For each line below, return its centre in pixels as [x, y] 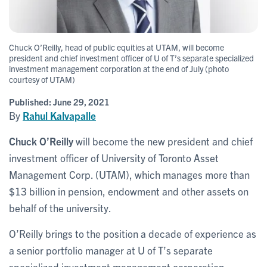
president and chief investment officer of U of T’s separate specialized [131, 58]
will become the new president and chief [163, 141]
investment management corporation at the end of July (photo [119, 68]
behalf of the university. [60, 207]
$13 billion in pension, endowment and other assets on [129, 191]
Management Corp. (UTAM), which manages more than [129, 174]
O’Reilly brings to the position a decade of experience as [133, 233]
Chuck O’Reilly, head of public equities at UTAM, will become [117, 47]
